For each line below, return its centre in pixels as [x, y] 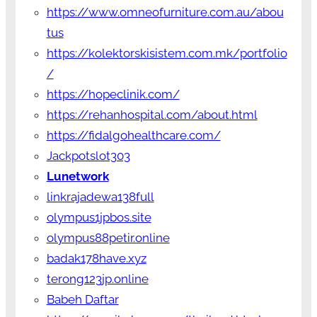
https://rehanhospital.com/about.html [152, 114]
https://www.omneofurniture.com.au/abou [165, 12]
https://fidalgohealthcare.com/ [133, 135]
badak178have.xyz [96, 258]
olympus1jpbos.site [99, 217]
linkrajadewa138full [100, 196]
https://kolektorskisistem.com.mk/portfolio [167, 53]
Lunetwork [77, 176]
